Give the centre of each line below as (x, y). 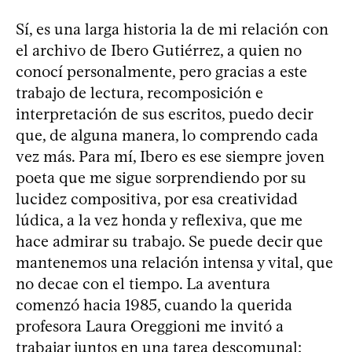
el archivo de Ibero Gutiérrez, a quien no (159, 50)
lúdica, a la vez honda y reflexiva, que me (159, 220)
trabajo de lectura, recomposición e (139, 92)
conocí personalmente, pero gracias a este (161, 71)
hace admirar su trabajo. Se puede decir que (169, 241)
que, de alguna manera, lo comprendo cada (167, 135)
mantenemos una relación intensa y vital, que (174, 262)
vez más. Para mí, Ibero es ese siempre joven (170, 156)
